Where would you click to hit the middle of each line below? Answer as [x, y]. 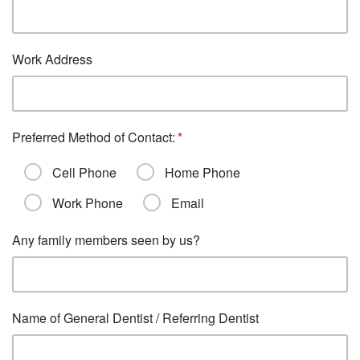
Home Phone [202, 172]
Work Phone [88, 203]
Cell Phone [84, 172]
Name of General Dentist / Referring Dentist [135, 318]
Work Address [52, 59]
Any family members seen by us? [106, 240]
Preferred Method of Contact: [94, 137]
